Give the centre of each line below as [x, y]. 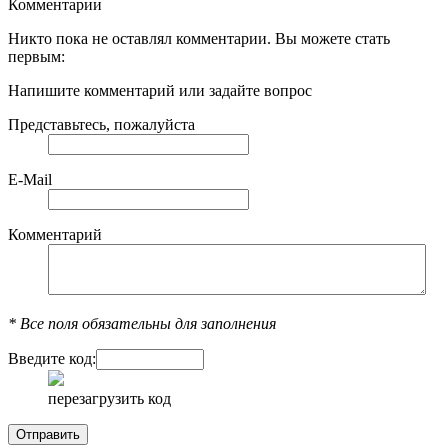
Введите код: [52, 359]
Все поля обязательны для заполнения [146, 324]
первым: [36, 57]
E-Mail [30, 180]
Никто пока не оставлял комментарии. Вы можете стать [199, 39]
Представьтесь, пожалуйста [101, 125]
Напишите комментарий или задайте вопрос [160, 91]
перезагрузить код [109, 399]
